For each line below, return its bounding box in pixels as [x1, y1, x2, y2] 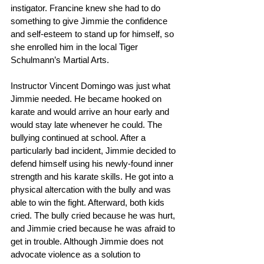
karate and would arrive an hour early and [11, 107, 171, 117]
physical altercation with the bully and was [11, 184, 173, 195]
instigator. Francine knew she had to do [11, 3, 163, 14]
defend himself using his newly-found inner [11, 159, 176, 169]
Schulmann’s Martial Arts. [11, 55, 109, 65]
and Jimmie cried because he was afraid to [11, 223, 177, 234]
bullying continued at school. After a [11, 133, 148, 143]
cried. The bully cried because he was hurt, [11, 210, 177, 221]
